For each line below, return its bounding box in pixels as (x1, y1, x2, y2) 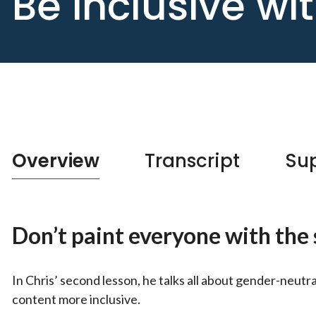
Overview (12, 148, 99, 174)
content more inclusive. (12, 291, 140, 308)
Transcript (145, 148, 240, 174)
